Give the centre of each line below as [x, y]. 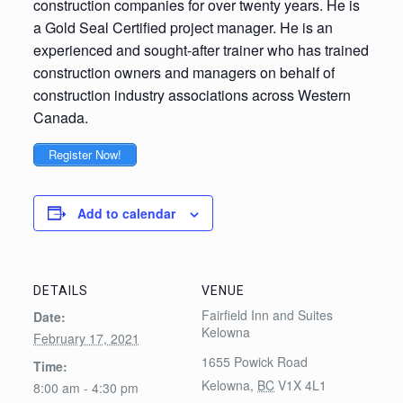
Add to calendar [126, 213]
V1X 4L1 [302, 385]
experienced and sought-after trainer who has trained [201, 50]
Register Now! [85, 155]
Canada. [60, 117]
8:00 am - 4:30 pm [85, 387]
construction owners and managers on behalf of [184, 72]
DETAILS [60, 290]
